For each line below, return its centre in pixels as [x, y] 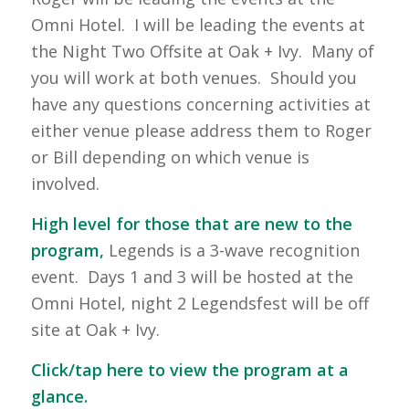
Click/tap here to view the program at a [189, 370]
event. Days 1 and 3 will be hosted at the [192, 276]
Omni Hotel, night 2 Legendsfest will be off [199, 303]
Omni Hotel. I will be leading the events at [198, 24]
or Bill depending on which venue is [170, 157]
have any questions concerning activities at [200, 104]
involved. [65, 183]
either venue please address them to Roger [201, 130]
